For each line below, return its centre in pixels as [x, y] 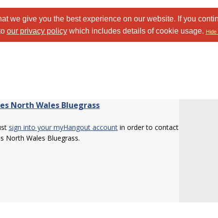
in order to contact [148, 127]
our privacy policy [37, 31]
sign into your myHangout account [63, 127]
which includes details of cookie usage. [136, 31]
